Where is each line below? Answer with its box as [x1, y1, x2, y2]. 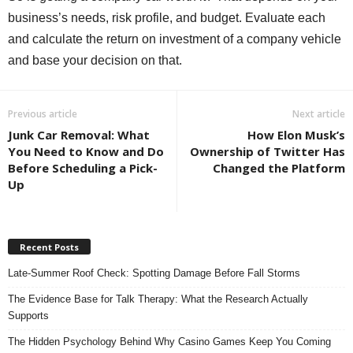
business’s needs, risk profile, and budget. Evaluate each [8, 11, 325, 25]
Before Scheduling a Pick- [8, 160, 158, 176]
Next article [292, 107, 345, 121]
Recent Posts [20, 241, 79, 254]
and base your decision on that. [8, 54, 182, 68]
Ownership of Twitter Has [190, 143, 345, 160]
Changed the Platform [213, 160, 345, 176]
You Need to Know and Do [8, 143, 164, 160]
